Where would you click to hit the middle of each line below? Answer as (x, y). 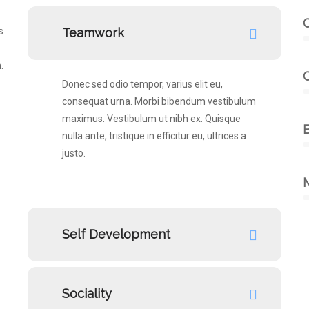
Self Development (116, 234)
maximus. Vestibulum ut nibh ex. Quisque (151, 119)
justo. (74, 153)
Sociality (87, 293)
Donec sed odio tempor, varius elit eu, (142, 84)
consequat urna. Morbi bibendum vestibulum (159, 101)
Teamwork (93, 33)
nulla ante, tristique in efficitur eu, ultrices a (154, 136)
